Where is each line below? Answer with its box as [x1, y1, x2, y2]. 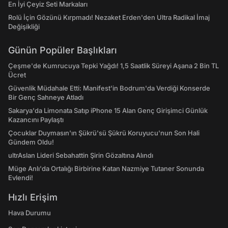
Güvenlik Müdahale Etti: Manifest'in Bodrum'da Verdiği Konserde [8, 84, 210, 92]
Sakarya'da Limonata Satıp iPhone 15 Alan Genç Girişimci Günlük [8, 106, 208, 115]
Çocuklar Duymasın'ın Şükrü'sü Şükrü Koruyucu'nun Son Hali [8, 129, 199, 137]
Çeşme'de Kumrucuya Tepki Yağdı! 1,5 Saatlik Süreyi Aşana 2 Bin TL [8, 62, 219, 70]
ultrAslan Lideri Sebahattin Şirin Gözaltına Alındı [8, 151, 153, 159]
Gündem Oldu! [8, 138, 54, 146]
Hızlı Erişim [8, 192, 58, 203]
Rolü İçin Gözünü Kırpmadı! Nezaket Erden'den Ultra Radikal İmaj [8, 13, 210, 21]
